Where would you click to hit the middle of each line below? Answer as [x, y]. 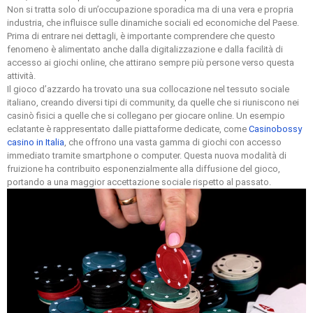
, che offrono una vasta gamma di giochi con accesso [173, 143]
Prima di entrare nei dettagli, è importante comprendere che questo [141, 36]
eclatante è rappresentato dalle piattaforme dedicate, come [128, 129]
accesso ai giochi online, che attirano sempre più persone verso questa [151, 63]
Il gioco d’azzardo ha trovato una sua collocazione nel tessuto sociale [148, 89]
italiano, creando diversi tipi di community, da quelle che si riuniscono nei [153, 103]
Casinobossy [275, 129]
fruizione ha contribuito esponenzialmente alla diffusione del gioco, [144, 169]
